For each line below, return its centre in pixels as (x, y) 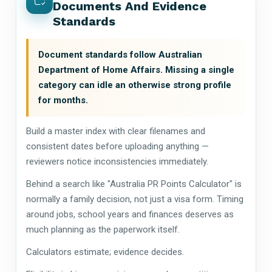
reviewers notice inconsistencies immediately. (117, 161)
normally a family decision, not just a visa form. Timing (135, 199)
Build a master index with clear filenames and (116, 131)
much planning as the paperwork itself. (103, 229)
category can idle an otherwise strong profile (135, 85)
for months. (63, 100)
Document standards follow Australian (120, 54)
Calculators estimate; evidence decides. (105, 252)
